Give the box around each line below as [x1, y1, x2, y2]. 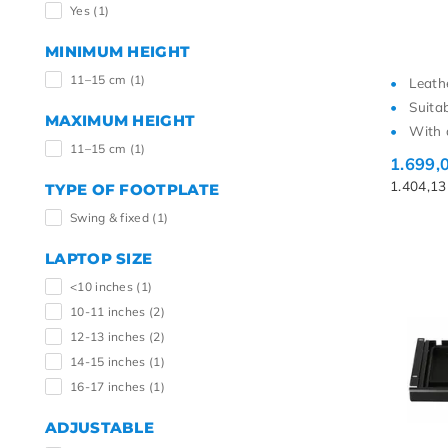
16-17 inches [70, 379, 149, 394]
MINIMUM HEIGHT [45, 42, 191, 61]
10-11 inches [70, 304, 149, 319]
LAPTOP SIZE [45, 249, 153, 268]
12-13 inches [70, 329, 149, 344]
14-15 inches [70, 354, 149, 369]
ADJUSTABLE [45, 418, 154, 437]
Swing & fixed [70, 210, 153, 225]
